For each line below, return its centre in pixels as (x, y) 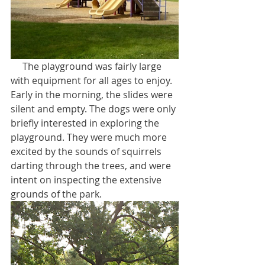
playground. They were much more (90, 137)
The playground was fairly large (17, 66)
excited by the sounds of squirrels (87, 151)
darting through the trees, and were (92, 165)
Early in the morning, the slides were (93, 94)
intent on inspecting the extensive (87, 180)
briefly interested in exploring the (86, 123)
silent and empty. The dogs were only (94, 109)
